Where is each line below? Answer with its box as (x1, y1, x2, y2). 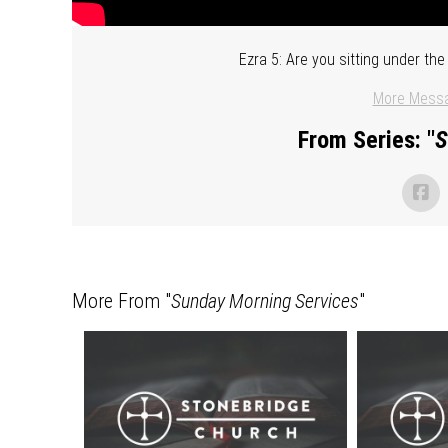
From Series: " (297, 125, 435, 154)
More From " (72, 288, 171, 313)
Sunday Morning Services (171, 288, 359, 313)
